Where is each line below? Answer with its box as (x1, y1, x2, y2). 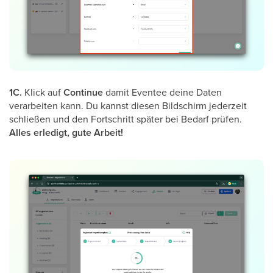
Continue (63, 85, 103, 99)
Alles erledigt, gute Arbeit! (9, 125, 123, 140)
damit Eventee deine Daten (103, 85, 222, 99)
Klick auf (22, 85, 63, 99)
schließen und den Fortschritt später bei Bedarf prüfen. (9, 112, 242, 126)
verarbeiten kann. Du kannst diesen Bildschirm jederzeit (9, 98, 247, 112)
